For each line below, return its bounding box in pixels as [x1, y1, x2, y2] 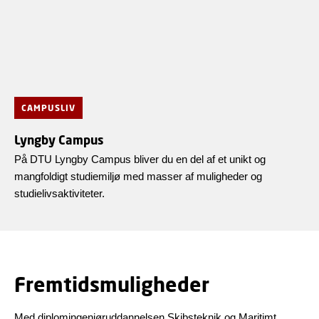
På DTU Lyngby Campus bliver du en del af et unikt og [14, 153, 266, 166]
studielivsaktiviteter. [14, 187, 105, 200]
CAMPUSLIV [21, 103, 75, 114]
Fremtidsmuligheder [14, 272, 209, 297]
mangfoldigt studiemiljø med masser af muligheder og [14, 170, 262, 183]
